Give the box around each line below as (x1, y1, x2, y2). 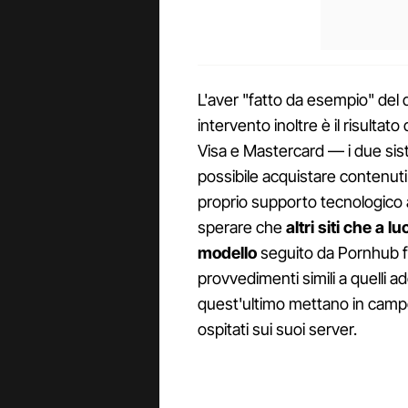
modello (198, 243, 257, 263)
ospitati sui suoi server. (198, 320, 357, 340)
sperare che (198, 218, 286, 238)
